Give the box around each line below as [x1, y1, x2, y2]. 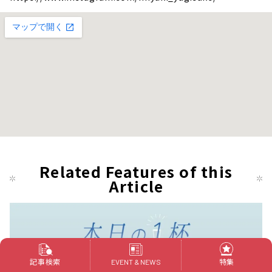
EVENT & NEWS [110, 257, 161, 267]
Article [108, 175, 164, 197]
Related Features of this [39, 160, 233, 183]
